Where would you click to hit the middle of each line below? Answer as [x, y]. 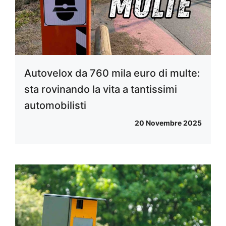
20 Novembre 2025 [168, 123]
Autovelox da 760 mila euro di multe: [112, 73]
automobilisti [55, 105]
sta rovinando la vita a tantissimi [101, 89]
